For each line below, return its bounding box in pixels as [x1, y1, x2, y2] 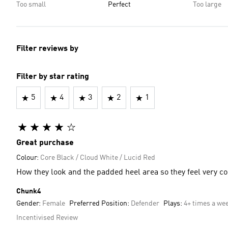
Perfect [108, 1, 131, 8]
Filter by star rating [16, 73, 89, 81]
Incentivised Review [16, 214, 78, 221]
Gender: [16, 200, 42, 207]
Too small [16, 1, 46, 8]
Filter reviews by [16, 45, 78, 53]
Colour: [16, 154, 40, 161]
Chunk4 [16, 188, 41, 195]
